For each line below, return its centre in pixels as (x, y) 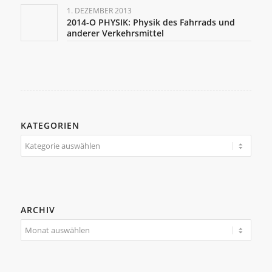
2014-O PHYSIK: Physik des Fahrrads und (151, 22)
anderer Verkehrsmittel (115, 33)
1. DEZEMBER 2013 (99, 11)
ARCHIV (38, 210)
